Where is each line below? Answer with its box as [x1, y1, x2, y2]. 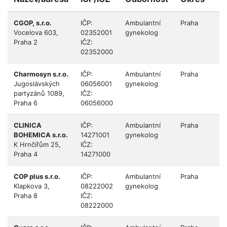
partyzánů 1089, [14, 89, 64, 97]
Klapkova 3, [14, 181, 50, 190]
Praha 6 [14, 98, 37, 107]
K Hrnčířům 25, [14, 140, 61, 148]
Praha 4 [14, 149, 37, 158]
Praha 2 [14, 37, 37, 46]
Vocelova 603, [14, 28, 58, 36]
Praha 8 [14, 191, 37, 200]
